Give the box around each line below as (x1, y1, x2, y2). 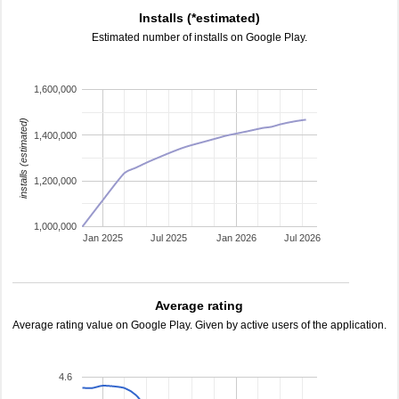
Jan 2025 (82, 232, 123, 244)
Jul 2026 (284, 232, 322, 244)
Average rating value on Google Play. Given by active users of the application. (12, 319, 387, 331)
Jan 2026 (216, 232, 256, 244)
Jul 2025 (151, 232, 188, 244)
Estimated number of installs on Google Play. (92, 31, 307, 44)
